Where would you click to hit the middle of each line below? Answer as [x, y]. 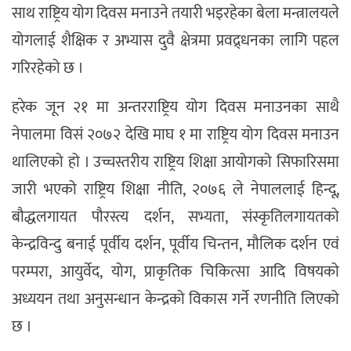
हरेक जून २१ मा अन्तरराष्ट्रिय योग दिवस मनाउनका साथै [175, 107]
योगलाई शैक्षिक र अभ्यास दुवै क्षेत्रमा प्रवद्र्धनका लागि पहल [175, 40]
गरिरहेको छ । [48, 68]
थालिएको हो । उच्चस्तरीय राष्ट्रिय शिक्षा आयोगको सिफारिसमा [175, 162]
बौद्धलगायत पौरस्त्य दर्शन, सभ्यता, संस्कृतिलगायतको [175, 217]
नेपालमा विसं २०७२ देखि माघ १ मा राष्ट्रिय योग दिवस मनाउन [175, 134]
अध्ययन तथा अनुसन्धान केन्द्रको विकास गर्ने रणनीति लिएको [175, 299]
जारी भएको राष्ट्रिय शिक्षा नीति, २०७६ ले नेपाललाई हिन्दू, [175, 189]
